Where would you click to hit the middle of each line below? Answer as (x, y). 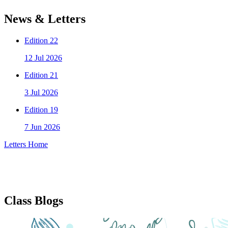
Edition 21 (41, 75)
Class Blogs (34, 200)
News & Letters (45, 19)
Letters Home (26, 144)
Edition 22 (41, 40)
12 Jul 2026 (43, 58)
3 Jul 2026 (41, 92)
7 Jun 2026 (42, 127)
